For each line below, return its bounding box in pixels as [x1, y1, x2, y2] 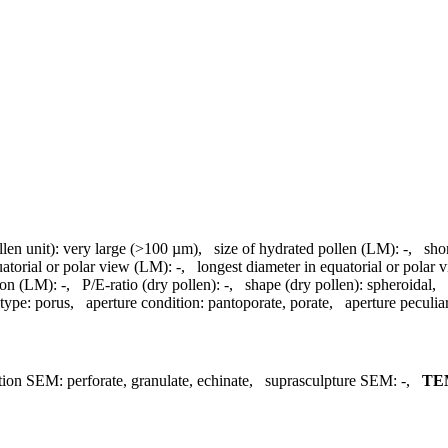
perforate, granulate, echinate [67, 372, 249, 390]
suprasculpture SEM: [265, 372, 397, 390]
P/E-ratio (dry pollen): [82, 275, 220, 293]
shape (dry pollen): [245, 275, 363, 293]
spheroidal [367, 275, 432, 293]
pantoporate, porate [208, 293, 329, 311]
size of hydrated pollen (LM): [214, 239, 399, 257]
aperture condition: [86, 293, 204, 311]
